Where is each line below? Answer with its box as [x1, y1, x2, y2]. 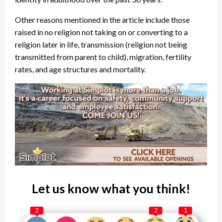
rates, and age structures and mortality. [15, 64, 146, 74]
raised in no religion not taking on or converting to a [15, 27, 188, 37]
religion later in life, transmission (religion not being [15, 40, 187, 50]
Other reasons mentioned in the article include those [15, 15, 190, 25]
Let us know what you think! [32, 180, 190, 196]
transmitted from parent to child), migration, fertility [15, 52, 191, 62]
